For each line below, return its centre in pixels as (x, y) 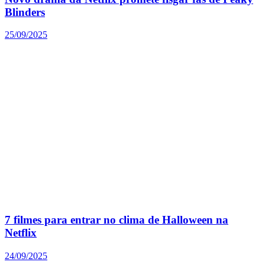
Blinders (25, 12)
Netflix (21, 233)
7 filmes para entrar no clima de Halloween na (117, 220)
